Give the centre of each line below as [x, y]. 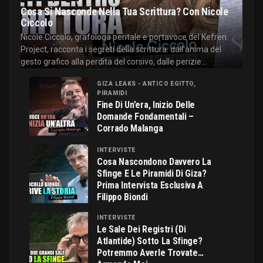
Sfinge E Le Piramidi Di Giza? [152, 174]
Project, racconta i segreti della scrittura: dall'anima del [121, 50]
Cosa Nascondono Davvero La [154, 162]
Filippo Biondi [122, 197]
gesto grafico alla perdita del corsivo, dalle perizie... [114, 62]
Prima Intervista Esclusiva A [150, 186]
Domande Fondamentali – [145, 117]
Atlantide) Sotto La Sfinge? [150, 241]
